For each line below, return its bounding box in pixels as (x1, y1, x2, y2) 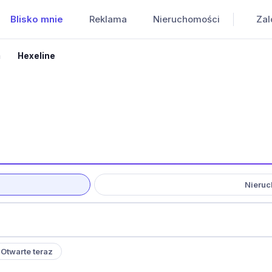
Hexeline (18, 51, 56, 61)
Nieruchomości (152, 13, 220, 25)
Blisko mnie (10, 13, 63, 25)
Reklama (89, 13, 127, 25)
